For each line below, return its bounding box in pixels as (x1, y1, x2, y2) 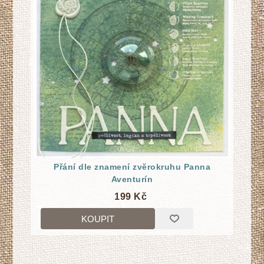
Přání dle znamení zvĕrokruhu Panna (54, 162, 210, 172)
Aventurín (111, 174, 153, 184)
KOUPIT (81, 213, 114, 224)
